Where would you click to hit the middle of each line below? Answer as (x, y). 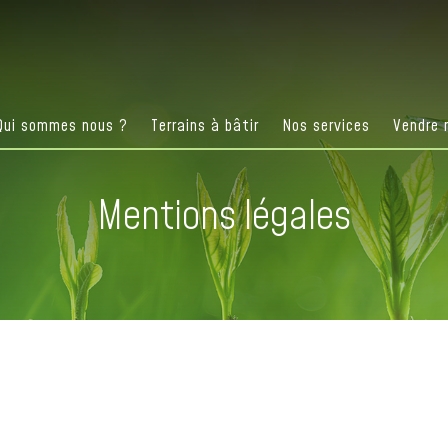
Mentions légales (224, 216)
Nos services (326, 126)
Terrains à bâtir (205, 126)
